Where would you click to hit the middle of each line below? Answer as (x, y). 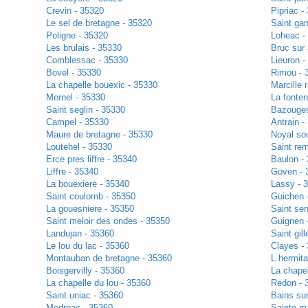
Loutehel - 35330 (79, 147)
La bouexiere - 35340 (87, 184)
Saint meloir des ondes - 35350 (108, 221)
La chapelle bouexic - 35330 (101, 85)
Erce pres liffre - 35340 (91, 159)
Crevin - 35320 (75, 11)
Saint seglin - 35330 (85, 110)
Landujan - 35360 (80, 234)
